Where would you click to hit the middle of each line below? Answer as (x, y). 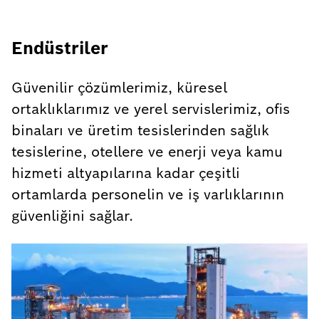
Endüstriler (60, 48)
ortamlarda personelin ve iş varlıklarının (148, 194)
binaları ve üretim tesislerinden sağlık (140, 130)
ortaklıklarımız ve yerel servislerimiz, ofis (151, 109)
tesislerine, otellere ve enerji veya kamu (147, 152)
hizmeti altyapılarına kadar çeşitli (126, 173)
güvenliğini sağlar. (72, 216)
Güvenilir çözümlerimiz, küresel (119, 88)
